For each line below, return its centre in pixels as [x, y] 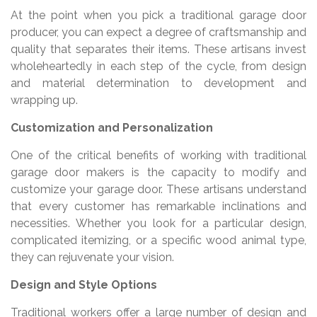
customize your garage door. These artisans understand [158, 189]
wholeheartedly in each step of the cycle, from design [158, 66]
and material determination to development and [158, 83]
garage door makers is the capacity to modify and [158, 172]
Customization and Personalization [112, 127]
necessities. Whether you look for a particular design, [158, 223]
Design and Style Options [84, 284]
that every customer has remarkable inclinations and [158, 206]
